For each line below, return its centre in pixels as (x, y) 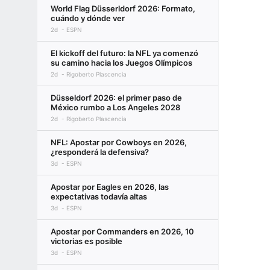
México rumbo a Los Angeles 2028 (115, 107)
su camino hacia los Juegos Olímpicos (121, 63)
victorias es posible (86, 241)
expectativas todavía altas (99, 196)
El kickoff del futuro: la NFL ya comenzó (124, 53)
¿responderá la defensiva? (100, 152)
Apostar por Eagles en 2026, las (110, 187)
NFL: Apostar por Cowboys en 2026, (119, 142)
